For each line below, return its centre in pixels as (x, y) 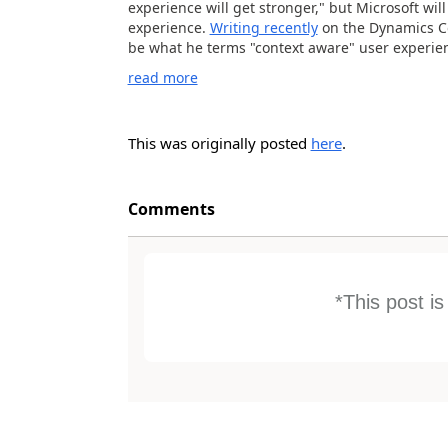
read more (162, 77)
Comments (171, 209)
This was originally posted (219, 143)
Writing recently (263, 27)
